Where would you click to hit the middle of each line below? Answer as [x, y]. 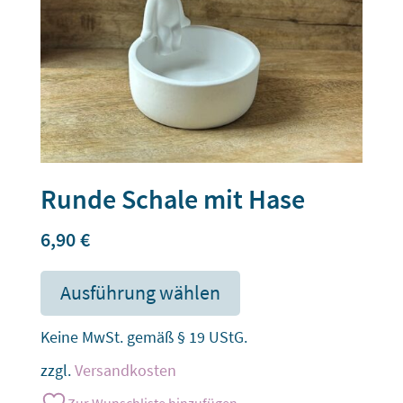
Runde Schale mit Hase [172, 198]
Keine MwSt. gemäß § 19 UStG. [143, 336]
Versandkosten [125, 371]
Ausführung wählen [140, 293]
